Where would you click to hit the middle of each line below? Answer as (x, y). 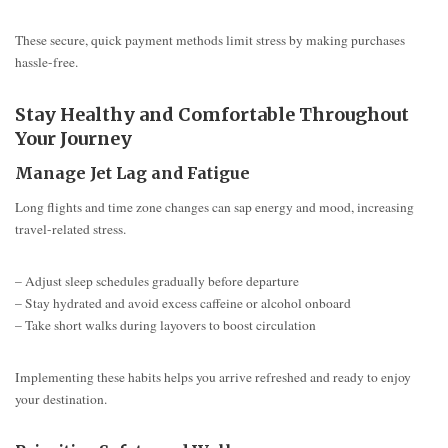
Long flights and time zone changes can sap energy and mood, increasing (214, 206)
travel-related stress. (70, 228)
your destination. (61, 398)
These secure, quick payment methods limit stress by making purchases (210, 40)
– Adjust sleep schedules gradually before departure (157, 280)
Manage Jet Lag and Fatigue (132, 173)
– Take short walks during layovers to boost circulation (165, 324)
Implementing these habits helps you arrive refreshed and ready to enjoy (213, 376)
